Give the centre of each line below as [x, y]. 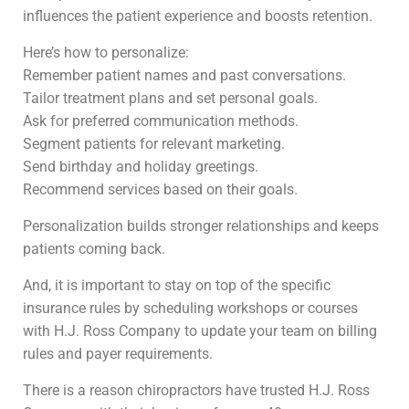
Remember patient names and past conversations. [184, 75]
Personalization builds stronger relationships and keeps [201, 226]
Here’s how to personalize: [106, 52]
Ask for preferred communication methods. [161, 121]
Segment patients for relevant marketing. [154, 144]
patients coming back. [94, 249]
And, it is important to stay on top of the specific [177, 285]
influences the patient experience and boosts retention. [198, 16]
